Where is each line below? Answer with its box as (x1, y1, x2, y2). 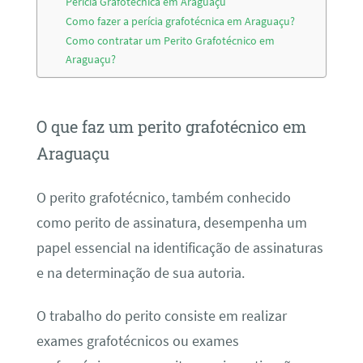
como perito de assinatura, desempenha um (36, 213, 307, 232)
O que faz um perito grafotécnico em (36, 116, 306, 138)
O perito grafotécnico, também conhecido (36, 188, 291, 207)
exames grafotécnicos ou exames (36, 332, 239, 351)
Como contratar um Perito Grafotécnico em (66, 32, 275, 48)
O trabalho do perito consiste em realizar (36, 307, 287, 326)
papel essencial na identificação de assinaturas (36, 238, 323, 257)
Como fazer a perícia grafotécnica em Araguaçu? (66, 13, 296, 28)
